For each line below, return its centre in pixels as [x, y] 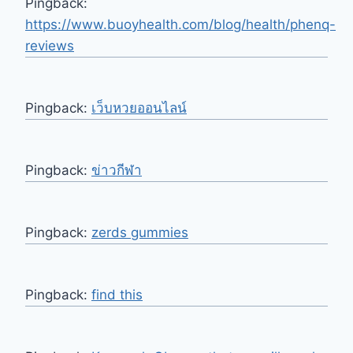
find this [117, 294]
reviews [50, 45]
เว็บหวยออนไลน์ [139, 108]
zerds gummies [140, 232]
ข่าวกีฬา [117, 170]
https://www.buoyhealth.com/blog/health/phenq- [180, 24]
